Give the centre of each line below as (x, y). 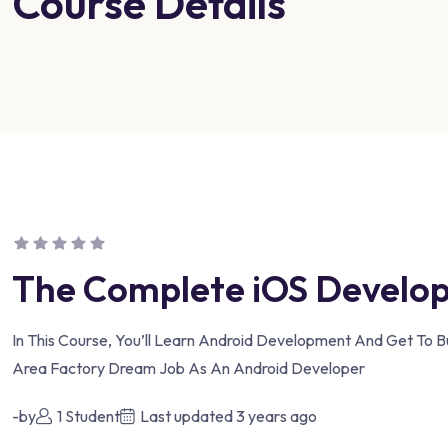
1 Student (88, 416)
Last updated (188, 416)
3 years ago (276, 416)
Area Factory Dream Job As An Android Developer (188, 368)
